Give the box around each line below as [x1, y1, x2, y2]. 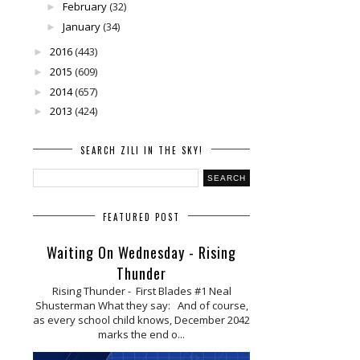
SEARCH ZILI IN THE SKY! [80, 143, 203, 157]
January [62, 18, 100, 34]
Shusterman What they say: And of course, [35, 297, 248, 313]
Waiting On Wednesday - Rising [47, 241, 236, 263]
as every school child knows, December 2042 [33, 312, 250, 327]
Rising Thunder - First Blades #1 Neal [51, 283, 231, 298]
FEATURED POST [103, 210, 180, 223]
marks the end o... [98, 326, 185, 342]
